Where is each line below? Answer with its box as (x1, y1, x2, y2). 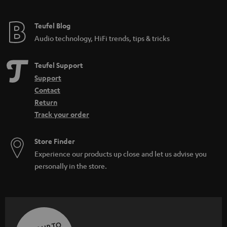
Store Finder (34, 136, 75, 146)
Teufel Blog (34, 20, 70, 30)
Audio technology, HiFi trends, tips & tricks (34, 33, 170, 43)
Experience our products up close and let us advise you (34, 148, 207, 158)
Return (34, 97, 57, 107)
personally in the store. (34, 161, 107, 170)
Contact (34, 85, 60, 95)
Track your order (34, 109, 89, 119)
